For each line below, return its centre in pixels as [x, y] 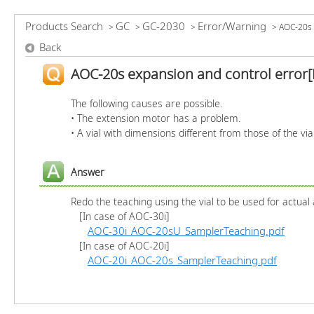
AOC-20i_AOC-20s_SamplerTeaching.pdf [182, 260]
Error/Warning [232, 26]
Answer [88, 172]
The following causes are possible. [146, 103]
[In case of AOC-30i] [120, 216]
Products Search [64, 26]
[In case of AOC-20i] [120, 246]
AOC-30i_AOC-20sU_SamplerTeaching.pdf [186, 231]
